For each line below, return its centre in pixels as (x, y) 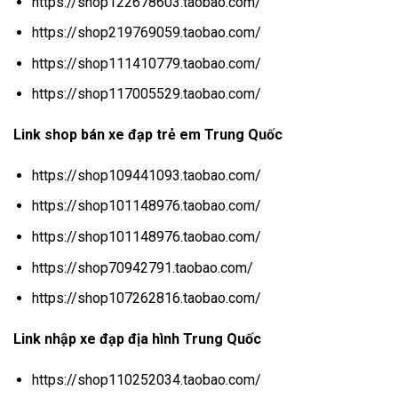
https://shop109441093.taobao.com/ (146, 175)
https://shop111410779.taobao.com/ (146, 63)
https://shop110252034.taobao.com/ (146, 379)
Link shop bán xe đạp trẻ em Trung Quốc (148, 135)
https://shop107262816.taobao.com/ (146, 298)
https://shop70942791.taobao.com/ (142, 267)
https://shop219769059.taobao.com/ (146, 33)
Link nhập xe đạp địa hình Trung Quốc (137, 339)
